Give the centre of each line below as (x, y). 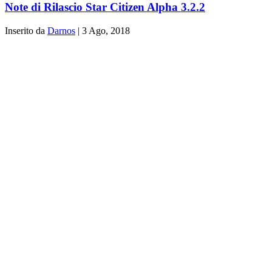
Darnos (61, 30)
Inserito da (26, 30)
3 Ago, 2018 (106, 30)
